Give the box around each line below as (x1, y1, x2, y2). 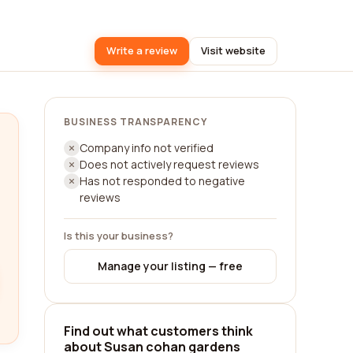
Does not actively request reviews (80, 157, 259, 172)
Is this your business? (64, 229, 173, 243)
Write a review (106, 43, 177, 58)
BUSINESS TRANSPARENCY (64, 115, 208, 128)
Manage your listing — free (98, 258, 243, 273)
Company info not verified (80, 140, 214, 155)
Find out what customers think (64, 322, 253, 340)
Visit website (201, 43, 266, 58)
